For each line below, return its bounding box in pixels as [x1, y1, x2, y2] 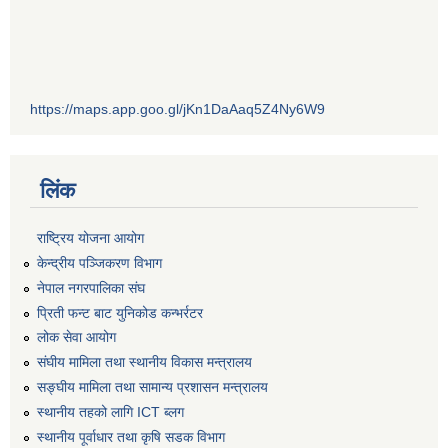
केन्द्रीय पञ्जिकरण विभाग [37, 254, 162, 271]
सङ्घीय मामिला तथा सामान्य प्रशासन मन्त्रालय [37, 378, 268, 395]
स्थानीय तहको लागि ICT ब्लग [37, 403, 184, 420]
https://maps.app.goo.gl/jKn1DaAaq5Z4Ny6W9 [30, 101, 325, 118]
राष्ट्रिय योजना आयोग [37, 230, 144, 247]
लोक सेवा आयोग [37, 329, 116, 346]
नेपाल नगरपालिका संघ [37, 279, 145, 296]
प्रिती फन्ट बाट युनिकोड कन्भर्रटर [37, 304, 203, 321]
